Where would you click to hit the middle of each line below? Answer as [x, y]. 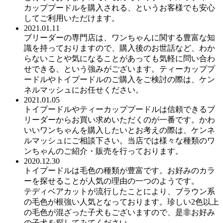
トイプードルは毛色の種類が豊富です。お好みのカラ [119, 170]
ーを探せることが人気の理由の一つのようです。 [111, 181]
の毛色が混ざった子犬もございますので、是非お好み [119, 212]
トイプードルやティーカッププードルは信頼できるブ [119, 109]
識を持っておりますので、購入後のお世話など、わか [119, 48]
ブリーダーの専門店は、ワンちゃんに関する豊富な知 [119, 37]
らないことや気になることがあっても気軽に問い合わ [119, 58]
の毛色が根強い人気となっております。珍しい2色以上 [121, 202]
